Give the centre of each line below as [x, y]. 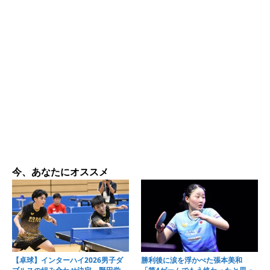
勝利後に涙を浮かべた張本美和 [195, 260]
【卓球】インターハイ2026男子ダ [67, 260]
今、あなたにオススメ [60, 171]
